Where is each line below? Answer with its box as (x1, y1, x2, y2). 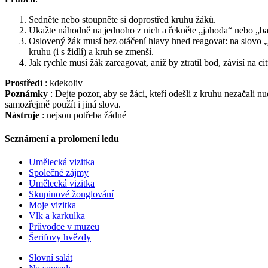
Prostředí (5, 77, 45, 88)
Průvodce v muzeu (29, 221, 99, 232)
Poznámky (5, 88, 50, 99)
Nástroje (5, 109, 42, 120)
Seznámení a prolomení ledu (5, 133, 119, 144)
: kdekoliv (45, 77, 83, 88)
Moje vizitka (29, 200, 76, 211)
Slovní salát (29, 252, 72, 263)
